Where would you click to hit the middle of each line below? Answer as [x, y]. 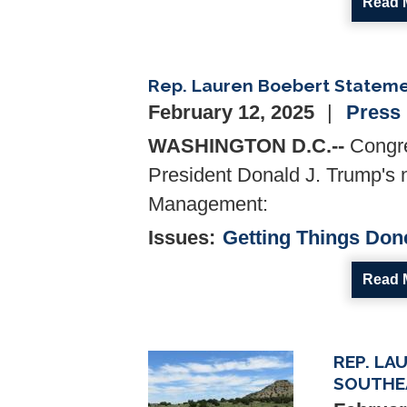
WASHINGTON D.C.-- [246, 146]
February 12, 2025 [234, 112]
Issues [179, 238]
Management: [208, 204]
